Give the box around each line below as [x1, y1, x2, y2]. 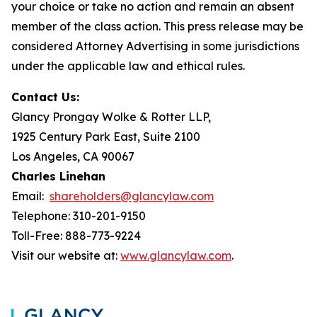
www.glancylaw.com [120, 248, 231, 263]
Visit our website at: [11, 248, 120, 263]
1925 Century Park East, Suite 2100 [11, 129, 200, 144]
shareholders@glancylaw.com [50, 189, 214, 203]
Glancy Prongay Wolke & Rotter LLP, [11, 110, 211, 124]
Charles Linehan [11, 169, 105, 183]
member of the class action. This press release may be [11, 19, 304, 33]
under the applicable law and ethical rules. [11, 59, 245, 73]
